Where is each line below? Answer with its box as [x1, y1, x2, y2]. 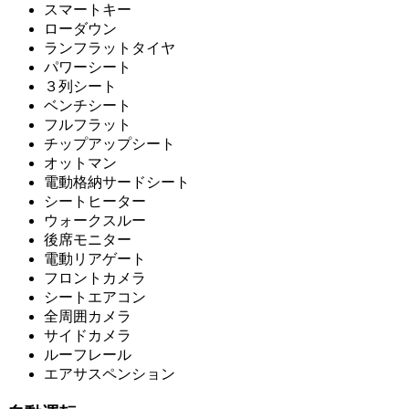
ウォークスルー [44, 213, 146, 229]
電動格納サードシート [44, 174, 190, 191]
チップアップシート [44, 136, 175, 152]
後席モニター [44, 232, 131, 248]
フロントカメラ [44, 270, 146, 287]
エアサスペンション [44, 366, 175, 383]
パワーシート [44, 59, 131, 76]
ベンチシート [44, 98, 131, 114]
